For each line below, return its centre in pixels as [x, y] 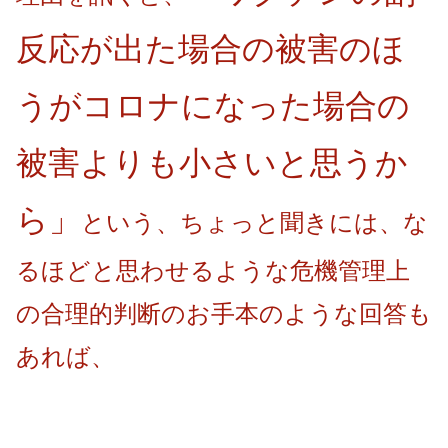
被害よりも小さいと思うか [212, 163]
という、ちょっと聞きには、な [254, 223]
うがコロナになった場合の [213, 106]
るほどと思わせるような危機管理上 [213, 271]
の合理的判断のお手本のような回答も [224, 314]
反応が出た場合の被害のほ [210, 49]
